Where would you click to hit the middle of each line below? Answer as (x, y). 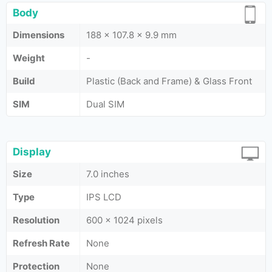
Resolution (36, 220)
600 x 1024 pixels (124, 220)
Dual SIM (105, 104)
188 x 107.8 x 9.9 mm (131, 35)
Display (32, 152)
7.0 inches (108, 174)
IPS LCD (104, 197)
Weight (29, 58)
